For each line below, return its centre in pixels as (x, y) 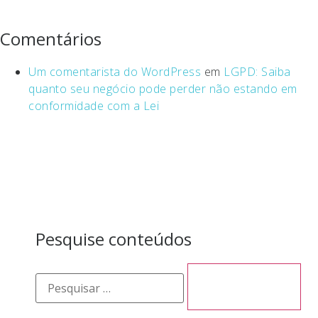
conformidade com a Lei (94, 106)
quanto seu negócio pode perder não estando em (163, 89)
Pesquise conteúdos (114, 239)
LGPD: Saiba (257, 72)
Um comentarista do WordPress (115, 72)
